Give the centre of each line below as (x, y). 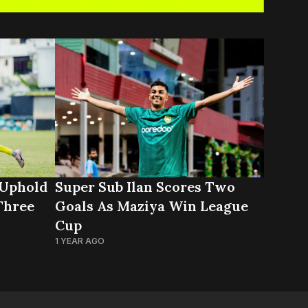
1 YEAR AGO (80, 241)
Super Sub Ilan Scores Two (145, 187)
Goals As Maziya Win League (152, 206)
